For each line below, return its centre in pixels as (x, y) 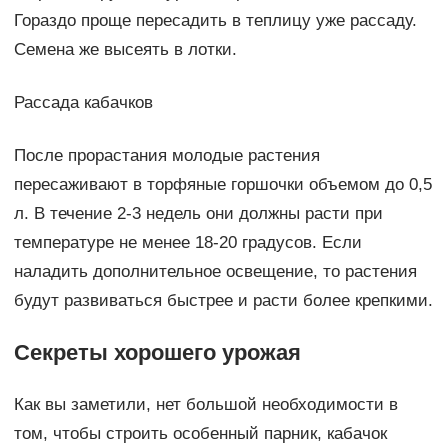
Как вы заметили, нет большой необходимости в (205, 405)
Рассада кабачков (83, 103)
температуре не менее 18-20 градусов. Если (187, 243)
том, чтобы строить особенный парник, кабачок (200, 434)
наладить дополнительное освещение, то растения (215, 272)
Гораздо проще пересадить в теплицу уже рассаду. (215, 21)
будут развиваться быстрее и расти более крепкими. (223, 301)
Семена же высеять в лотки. (125, 50)
